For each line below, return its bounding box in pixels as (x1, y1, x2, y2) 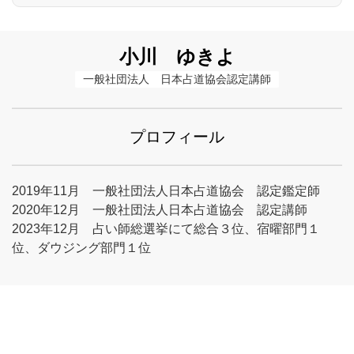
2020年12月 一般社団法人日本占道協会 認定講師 (12, 203, 307, 217)
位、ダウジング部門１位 (12, 241, 151, 254)
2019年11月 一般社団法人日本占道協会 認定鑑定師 (12, 184, 320, 198)
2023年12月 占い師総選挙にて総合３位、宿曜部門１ (12, 222, 320, 235)
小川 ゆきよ (119, 46, 235, 67)
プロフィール (130, 128, 224, 145)
